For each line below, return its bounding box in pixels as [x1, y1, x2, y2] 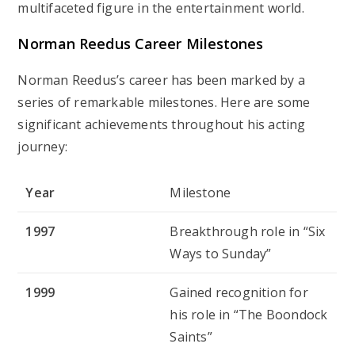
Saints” [170, 327, 212, 345]
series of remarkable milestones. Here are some [17, 93, 311, 111]
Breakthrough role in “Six [170, 222, 326, 240]
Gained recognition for [170, 283, 308, 301]
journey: [17, 137, 68, 155]
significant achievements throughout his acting [17, 115, 306, 133]
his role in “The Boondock [170, 305, 328, 323]
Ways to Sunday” [170, 244, 272, 262]
